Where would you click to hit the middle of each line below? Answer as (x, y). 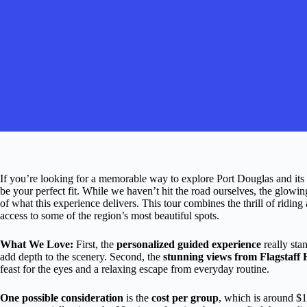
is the (137, 298)
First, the (95, 244)
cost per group (185, 298)
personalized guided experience (189, 244)
